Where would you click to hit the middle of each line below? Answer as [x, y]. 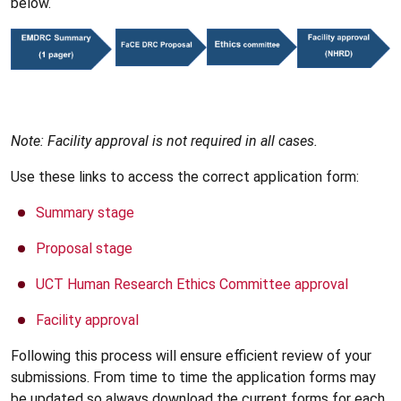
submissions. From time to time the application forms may [193, 377]
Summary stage [85, 213]
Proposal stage [84, 248]
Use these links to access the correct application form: [188, 177]
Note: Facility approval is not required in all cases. [164, 141]
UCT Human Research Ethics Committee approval [192, 284]
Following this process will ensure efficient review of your [191, 356]
